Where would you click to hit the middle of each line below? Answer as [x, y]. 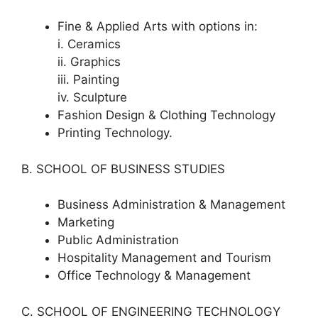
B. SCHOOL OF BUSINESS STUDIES [123, 169]
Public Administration [118, 240]
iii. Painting [88, 79]
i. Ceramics [89, 44]
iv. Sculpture [92, 97]
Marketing [86, 222]
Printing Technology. [115, 133]
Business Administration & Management [171, 204]
